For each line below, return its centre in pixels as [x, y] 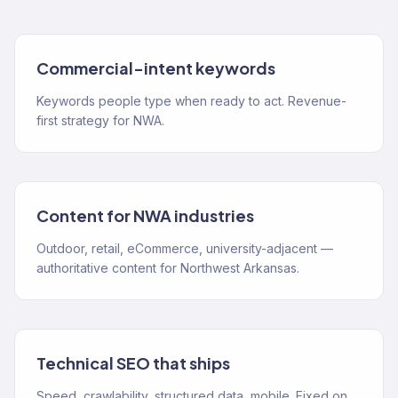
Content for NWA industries [145, 215]
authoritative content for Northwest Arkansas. [168, 268]
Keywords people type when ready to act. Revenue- [191, 101]
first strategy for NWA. [100, 120]
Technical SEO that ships [133, 363]
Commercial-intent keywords [156, 68]
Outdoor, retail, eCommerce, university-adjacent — [185, 248]
